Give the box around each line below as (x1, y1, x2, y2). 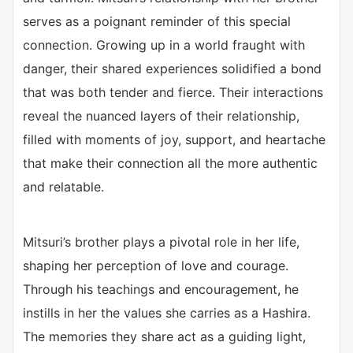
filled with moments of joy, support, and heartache (23, 131, 325, 147)
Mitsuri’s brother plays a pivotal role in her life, (23, 233, 299, 250)
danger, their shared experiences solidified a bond (23, 60, 321, 76)
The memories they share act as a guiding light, (23, 328, 306, 344)
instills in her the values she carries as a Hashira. (23, 304, 310, 321)
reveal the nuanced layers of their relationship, (23, 107, 299, 124)
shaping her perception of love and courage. (23, 257, 288, 273)
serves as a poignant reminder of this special (23, 13, 291, 29)
